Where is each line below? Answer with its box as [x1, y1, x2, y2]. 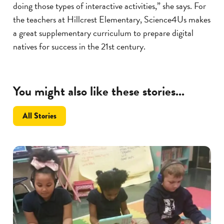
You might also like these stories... [13, 81, 184, 101]
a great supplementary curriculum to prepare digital [13, 26, 193, 40]
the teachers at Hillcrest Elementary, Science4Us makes [13, 12, 210, 26]
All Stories [22, 110, 57, 122]
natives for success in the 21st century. [13, 39, 145, 53]
